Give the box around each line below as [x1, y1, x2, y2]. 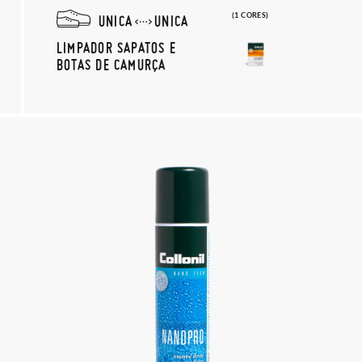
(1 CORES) [232, 11, 269, 19]
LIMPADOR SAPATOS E [57, 39, 176, 56]
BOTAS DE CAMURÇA [57, 56, 166, 73]
